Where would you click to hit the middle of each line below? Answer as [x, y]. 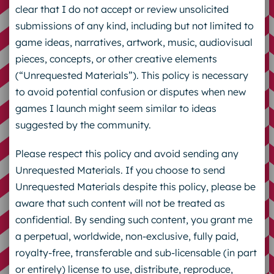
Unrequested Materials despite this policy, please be [135, 186]
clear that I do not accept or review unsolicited [122, 9]
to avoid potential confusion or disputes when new [130, 91]
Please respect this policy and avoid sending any [127, 153]
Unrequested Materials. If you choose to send [120, 170]
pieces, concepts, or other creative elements [116, 58]
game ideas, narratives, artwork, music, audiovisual [134, 42]
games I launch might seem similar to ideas [116, 108]
